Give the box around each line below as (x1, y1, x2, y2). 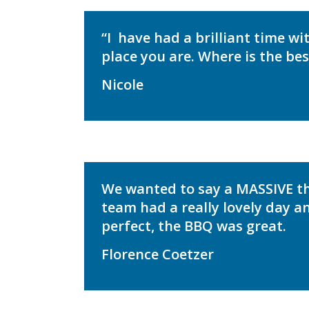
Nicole (101, 75, 143, 94)
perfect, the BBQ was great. (101, 217, 286, 236)
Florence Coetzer (101, 245, 214, 264)
